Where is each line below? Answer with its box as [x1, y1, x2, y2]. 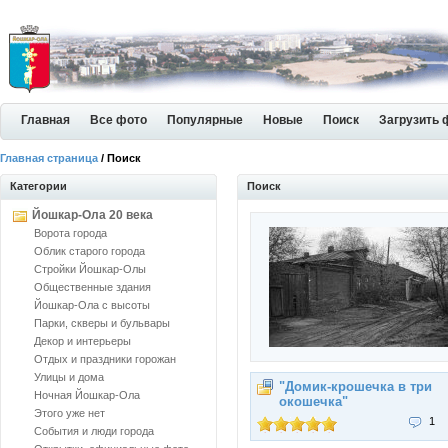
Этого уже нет [34, 407, 105, 419]
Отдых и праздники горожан [34, 353, 176, 365]
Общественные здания [34, 281, 151, 293]
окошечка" [279, 394, 348, 409]
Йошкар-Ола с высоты [34, 299, 150, 311]
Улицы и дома [34, 371, 104, 383]
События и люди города [34, 425, 154, 437]
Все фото [90, 113, 147, 127]
